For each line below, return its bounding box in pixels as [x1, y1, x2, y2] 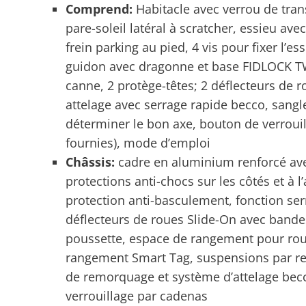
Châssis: [66, 154, 118, 170]
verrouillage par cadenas [66, 288, 208, 304]
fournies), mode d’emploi [66, 135, 210, 151]
